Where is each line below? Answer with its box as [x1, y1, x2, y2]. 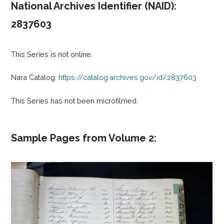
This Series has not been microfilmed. [11, 96, 138, 105]
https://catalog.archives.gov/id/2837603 [58, 73, 197, 82]
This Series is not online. [11, 49, 93, 58]
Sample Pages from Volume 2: [11, 132, 157, 144]
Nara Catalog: [11, 73, 59, 82]
